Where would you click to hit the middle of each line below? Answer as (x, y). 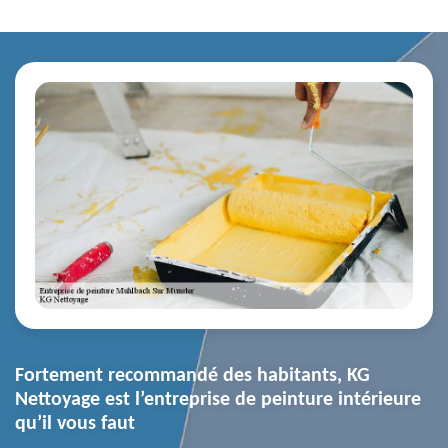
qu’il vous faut (75, 424)
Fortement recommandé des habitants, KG (192, 376)
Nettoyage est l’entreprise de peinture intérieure (218, 400)
